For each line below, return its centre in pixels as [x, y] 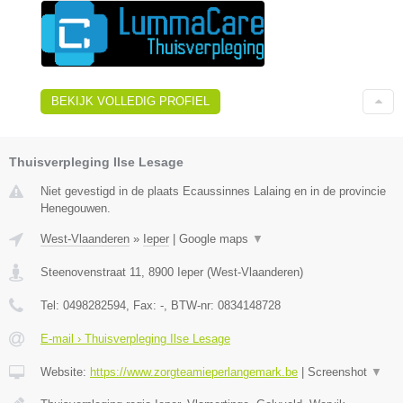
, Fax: [143, 306]
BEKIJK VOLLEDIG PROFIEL [130, 102]
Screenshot [339, 372]
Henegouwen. [76, 209]
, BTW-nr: [191, 306]
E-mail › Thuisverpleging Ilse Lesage [135, 339]
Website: [65, 372]
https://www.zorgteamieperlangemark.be [194, 372]
